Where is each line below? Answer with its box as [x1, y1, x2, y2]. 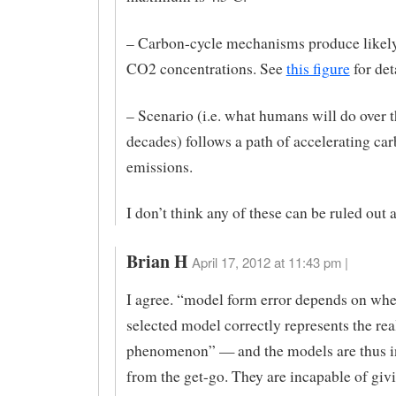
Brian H [126, 248, 188, 275]
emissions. [126, 156, 193, 177]
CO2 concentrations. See [126, 57, 286, 79]
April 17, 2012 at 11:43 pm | [191, 253, 348, 272]
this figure [286, 57, 350, 79]
